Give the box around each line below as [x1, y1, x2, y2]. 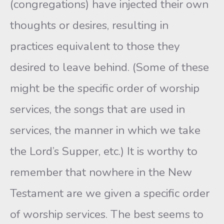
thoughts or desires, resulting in [10, 17, 168, 33]
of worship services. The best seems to [10, 206, 203, 222]
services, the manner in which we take [10, 122, 200, 138]
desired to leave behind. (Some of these [10, 59, 209, 75]
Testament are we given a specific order [10, 185, 209, 201]
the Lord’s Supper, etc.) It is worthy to [10, 143, 197, 159]
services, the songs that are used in [10, 101, 185, 117]
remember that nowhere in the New [10, 164, 192, 180]
